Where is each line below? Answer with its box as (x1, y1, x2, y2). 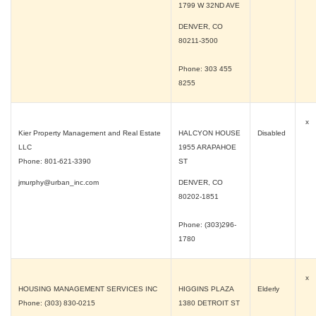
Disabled (257, 129, 288, 137)
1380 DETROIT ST (178, 299, 240, 307)
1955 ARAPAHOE (178, 143, 236, 151)
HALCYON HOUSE (178, 129, 241, 137)
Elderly (257, 285, 281, 293)
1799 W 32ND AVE (178, 1, 240, 9)
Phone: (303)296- (178, 221, 236, 229)
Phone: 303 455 (178, 65, 232, 73)
